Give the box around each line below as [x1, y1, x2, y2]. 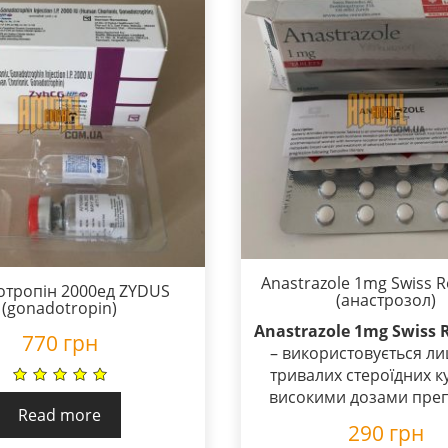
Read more [18, 403, 102, 426]
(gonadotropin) [2, 296, 118, 319]
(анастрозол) [335, 288, 436, 311]
